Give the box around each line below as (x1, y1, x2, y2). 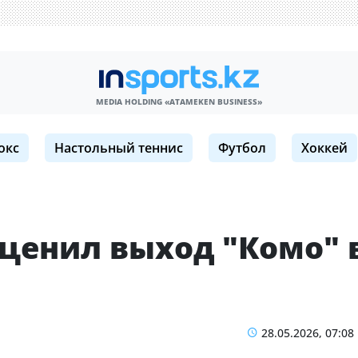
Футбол (218, 139, 266, 157)
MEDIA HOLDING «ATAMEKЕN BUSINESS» (95, 96, 262, 107)
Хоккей (301, 139, 348, 157)
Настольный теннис (54, 139, 183, 157)
